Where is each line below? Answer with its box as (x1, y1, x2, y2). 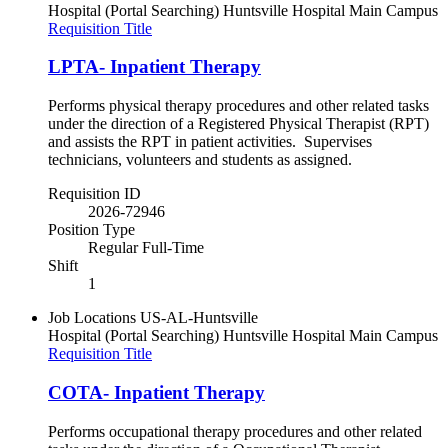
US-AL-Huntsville (140, 309, 258, 327)
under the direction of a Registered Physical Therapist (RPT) (48, 115, 429, 133)
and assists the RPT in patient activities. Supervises (48, 133, 372, 151)
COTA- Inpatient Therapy (48, 381, 265, 403)
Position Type (48, 221, 135, 239)
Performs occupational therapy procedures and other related (48, 422, 422, 440)
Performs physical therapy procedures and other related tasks (48, 97, 429, 115)
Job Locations (48, 309, 136, 327)
